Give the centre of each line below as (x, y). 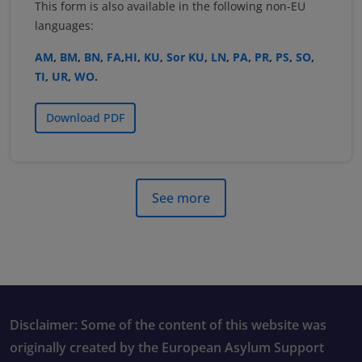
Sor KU (185, 57)
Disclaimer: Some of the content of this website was (168, 325)
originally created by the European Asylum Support (167, 348)
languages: (64, 26)
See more (181, 198)
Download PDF (85, 118)
